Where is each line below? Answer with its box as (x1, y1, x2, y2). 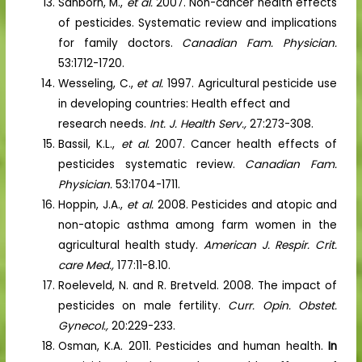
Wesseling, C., (58, 75, 137, 91)
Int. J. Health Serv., (149, 116, 250, 132)
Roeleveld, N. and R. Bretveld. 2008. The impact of (58, 277, 337, 293)
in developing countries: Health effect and (58, 95, 291, 112)
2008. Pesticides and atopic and (157, 196, 337, 213)
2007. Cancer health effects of (155, 136, 337, 152)
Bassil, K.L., (58, 136, 121, 152)
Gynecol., (58, 318, 112, 334)
